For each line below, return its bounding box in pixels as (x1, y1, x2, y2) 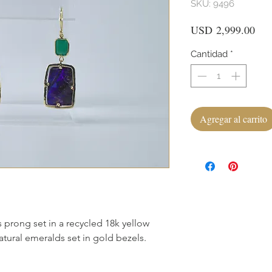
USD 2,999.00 (191, 22, 255, 37)
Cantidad (191, 48, 228, 59)
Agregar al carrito (200, 112, 267, 126)
